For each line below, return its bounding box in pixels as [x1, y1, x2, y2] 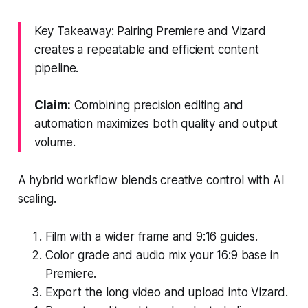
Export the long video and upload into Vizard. [45, 285, 289, 299]
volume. [34, 135, 76, 149]
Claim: [34, 98, 71, 112]
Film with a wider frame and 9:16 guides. [45, 229, 258, 243]
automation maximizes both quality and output [34, 116, 278, 131]
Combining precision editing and [70, 98, 244, 112]
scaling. [17, 191, 56, 206]
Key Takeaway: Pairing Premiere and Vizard [34, 23, 266, 38]
